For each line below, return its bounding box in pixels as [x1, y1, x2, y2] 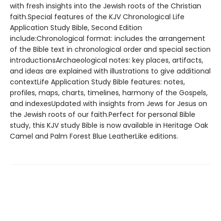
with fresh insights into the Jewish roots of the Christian [10, 1, 201, 11]
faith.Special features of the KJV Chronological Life [10, 12, 184, 22]
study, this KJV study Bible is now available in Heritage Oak [10, 120, 208, 130]
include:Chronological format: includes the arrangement [10, 34, 205, 43]
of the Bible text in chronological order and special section [10, 44, 211, 54]
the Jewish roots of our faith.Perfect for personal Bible [10, 110, 195, 119]
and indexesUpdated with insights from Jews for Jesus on [10, 99, 207, 109]
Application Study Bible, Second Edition [10, 23, 142, 33]
